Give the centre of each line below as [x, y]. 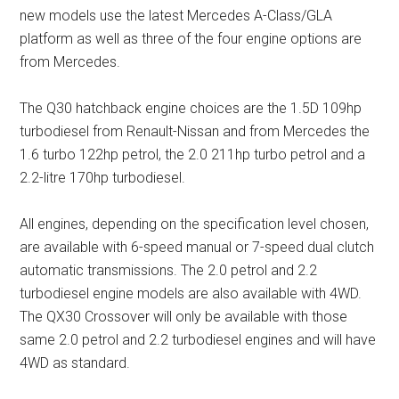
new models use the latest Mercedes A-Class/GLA [176, 16]
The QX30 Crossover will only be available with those [184, 317]
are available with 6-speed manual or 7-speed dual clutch [197, 248]
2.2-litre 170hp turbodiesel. [103, 178]
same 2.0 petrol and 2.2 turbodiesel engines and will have [198, 340]
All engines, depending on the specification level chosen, [195, 224]
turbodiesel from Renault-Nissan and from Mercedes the [195, 132]
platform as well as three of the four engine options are [191, 39]
